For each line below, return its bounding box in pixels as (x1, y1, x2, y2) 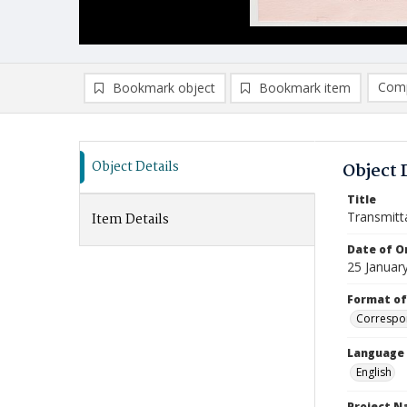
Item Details (92, 209, 169, 231)
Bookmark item (259, 79, 351, 96)
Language (347, 345, 404, 361)
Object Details (92, 156, 179, 178)
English (356, 364, 392, 380)
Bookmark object (113, 79, 215, 96)
